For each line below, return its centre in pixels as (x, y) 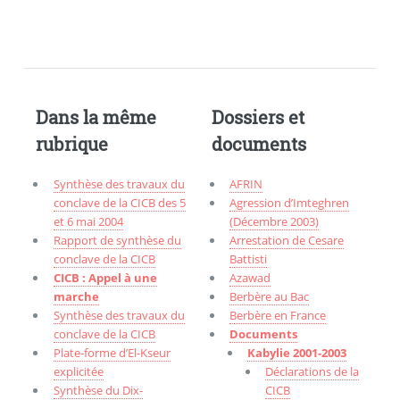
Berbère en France (278, 316)
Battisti (249, 259)
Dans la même (96, 117)
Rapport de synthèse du (117, 241)
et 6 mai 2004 (88, 222)
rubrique (71, 144)
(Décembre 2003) (275, 222)
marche (76, 297)
